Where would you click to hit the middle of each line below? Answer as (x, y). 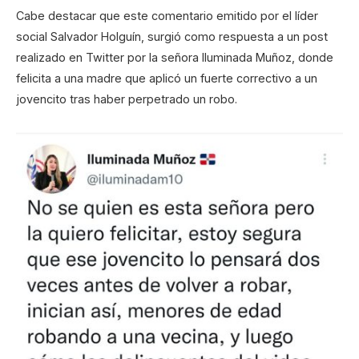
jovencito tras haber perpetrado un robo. (127, 99)
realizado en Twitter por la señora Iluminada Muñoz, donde (175, 57)
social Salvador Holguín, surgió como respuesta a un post (172, 36)
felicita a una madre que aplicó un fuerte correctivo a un (167, 78)
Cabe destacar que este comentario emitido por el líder (167, 15)
